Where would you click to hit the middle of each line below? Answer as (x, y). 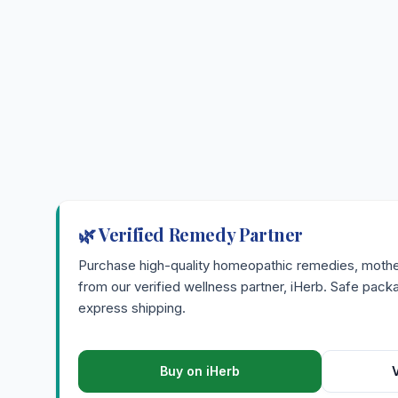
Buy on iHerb (200, 370)
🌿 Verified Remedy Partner (191, 234)
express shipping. (132, 307)
